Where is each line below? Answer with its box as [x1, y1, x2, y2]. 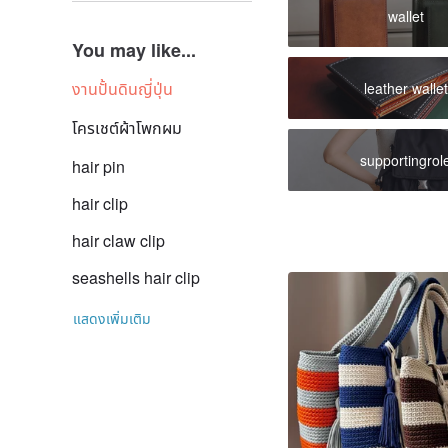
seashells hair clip [72, 266, 200, 289]
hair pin [72, 155, 125, 178]
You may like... [72, 37, 196, 63]
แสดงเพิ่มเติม [73, 308, 151, 328]
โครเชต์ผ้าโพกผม [72, 116, 182, 139]
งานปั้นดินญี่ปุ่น [72, 77, 173, 100]
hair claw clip [72, 229, 165, 252]
